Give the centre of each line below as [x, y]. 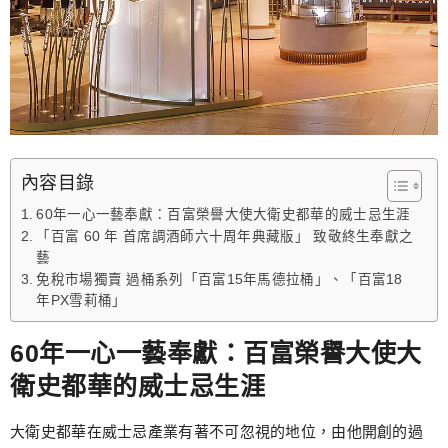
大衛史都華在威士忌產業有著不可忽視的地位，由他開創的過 [217, 431]
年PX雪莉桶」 [81, 300]
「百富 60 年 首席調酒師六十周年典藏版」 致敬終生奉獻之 [225, 236]
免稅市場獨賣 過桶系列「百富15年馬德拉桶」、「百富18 [219, 279]
